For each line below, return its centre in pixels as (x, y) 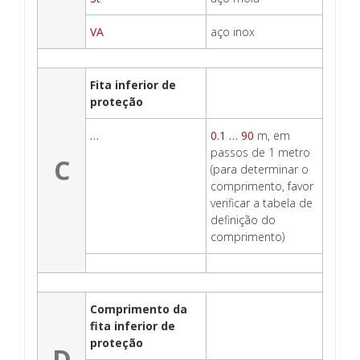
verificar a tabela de (262, 203)
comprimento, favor (262, 186)
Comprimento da (139, 309)
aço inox (233, 32)
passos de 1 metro (260, 153)
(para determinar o (260, 170)
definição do (243, 220)
